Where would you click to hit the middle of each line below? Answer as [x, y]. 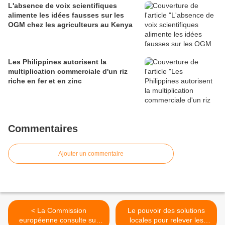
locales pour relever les [166, 220]
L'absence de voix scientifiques [63, 5]
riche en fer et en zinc [45, 81]
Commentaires [43, 128]
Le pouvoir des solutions [166, 210]
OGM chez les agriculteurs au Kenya [70, 24]
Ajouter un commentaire [91, 153]
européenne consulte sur [59, 220]
